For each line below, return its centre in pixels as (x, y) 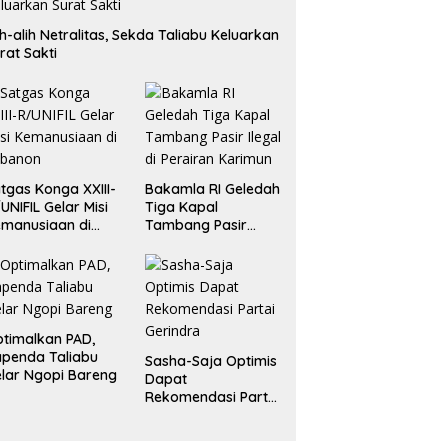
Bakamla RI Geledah (212, 189)
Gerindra (174, 415)
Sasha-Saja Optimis (210, 361)
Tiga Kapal (181, 207)
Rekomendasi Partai (212, 397)
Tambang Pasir (195, 225)
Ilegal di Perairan (200, 243)
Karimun (172, 261)
